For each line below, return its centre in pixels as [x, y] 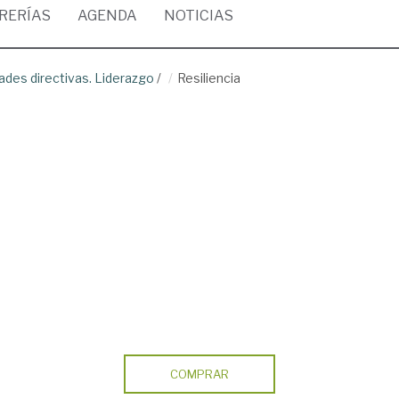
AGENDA [107, 16]
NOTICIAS [199, 16]
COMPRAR [199, 374]
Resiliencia [209, 78]
